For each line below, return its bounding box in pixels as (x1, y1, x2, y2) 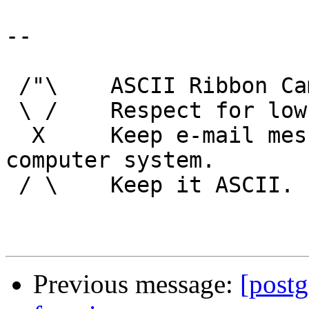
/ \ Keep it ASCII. (6, 172, 19, 198)
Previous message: (33, 269, 240, 299)
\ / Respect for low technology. (6, 98, 19, 123)
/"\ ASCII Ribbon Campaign (6, 73, 19, 99)
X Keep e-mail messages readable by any (6, 123, 32, 148)
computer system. (6, 148, 215, 173)
